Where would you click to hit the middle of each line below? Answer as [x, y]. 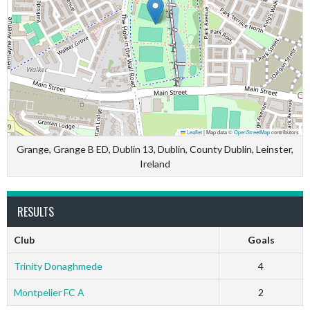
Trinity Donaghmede [58, 266]
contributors [284, 132]
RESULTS [36, 212]
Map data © [219, 132]
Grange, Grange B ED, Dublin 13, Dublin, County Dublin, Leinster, [155, 149]
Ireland [155, 164]
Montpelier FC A [49, 292]
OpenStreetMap [252, 132]
